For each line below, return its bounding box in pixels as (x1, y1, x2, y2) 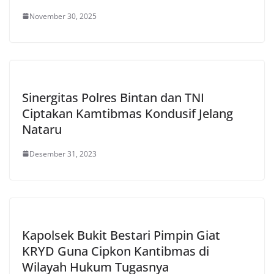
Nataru (22, 120, 62, 138)
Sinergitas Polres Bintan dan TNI (22, 89, 204, 106)
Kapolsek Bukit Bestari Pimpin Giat (22, 226, 220, 243)
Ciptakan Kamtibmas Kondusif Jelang (22, 105, 233, 122)
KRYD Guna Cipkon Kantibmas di (22, 242, 209, 259)
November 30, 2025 (29, 10, 97, 21)
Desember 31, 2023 (29, 148, 97, 159)
